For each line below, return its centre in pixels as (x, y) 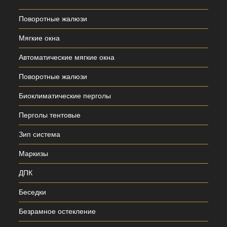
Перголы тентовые (50, 115)
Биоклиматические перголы (65, 96)
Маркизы (34, 154)
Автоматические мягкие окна (67, 58)
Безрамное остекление (58, 212)
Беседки (33, 192)
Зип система (40, 135)
